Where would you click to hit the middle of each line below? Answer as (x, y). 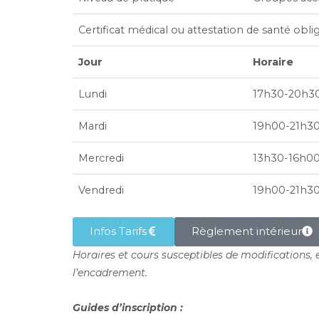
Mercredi (101, 158)
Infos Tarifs (118, 231)
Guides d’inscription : (128, 308)
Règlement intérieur (247, 231)
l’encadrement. (110, 273)
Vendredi (101, 190)
